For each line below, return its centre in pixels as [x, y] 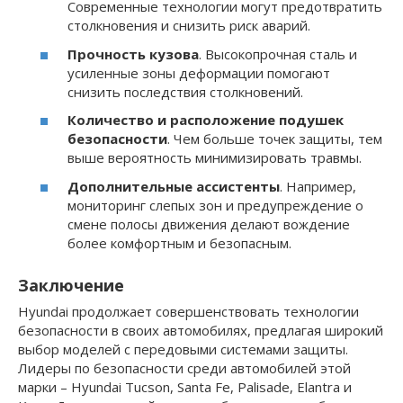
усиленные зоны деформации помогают [199, 72]
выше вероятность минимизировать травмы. [215, 158]
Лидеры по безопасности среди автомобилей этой [184, 367]
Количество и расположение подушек [206, 120]
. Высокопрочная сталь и [278, 54]
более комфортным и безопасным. [179, 242]
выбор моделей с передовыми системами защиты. [183, 349]
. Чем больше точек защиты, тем [275, 139]
